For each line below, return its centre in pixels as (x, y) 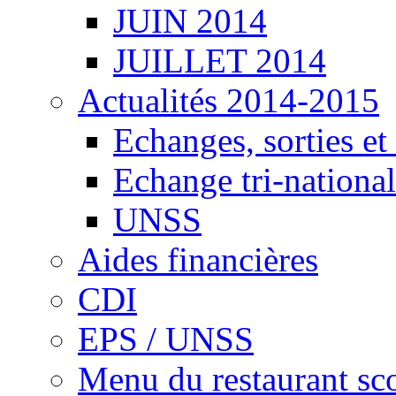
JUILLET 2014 (220, 61)
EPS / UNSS (166, 339)
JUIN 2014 (190, 21)
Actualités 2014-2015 (228, 100)
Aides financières (198, 259)
